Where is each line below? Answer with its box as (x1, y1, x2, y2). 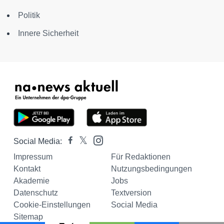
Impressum (13, 152, 52, 161)
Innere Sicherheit (18, 29, 78, 38)
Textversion (110, 188, 151, 197)
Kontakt (13, 164, 40, 173)
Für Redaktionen (110, 152, 170, 161)
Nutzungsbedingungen (110, 164, 192, 173)
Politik (18, 11, 40, 20)
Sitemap (13, 212, 43, 221)
